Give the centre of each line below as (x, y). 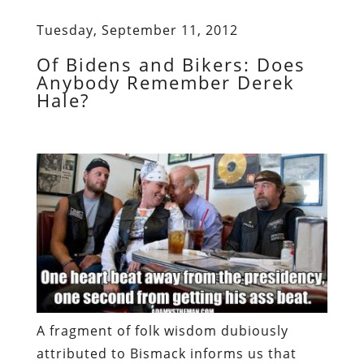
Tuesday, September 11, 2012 (137, 30)
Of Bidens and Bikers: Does (171, 64)
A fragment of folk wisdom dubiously (162, 331)
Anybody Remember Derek (165, 82)
